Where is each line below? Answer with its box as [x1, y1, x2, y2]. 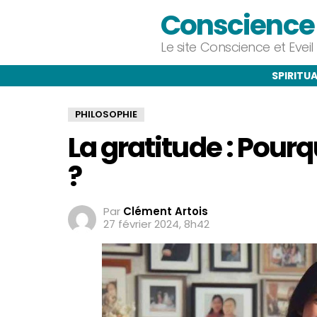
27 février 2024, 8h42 [103, 217, 209, 231]
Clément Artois [123, 204, 208, 219]
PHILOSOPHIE [75, 108, 137, 121]
